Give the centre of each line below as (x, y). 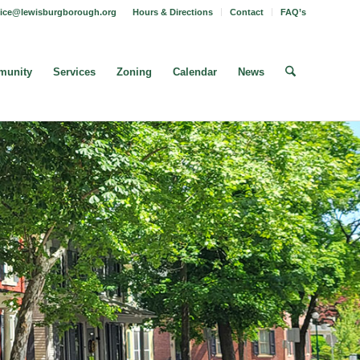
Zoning (134, 72)
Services (74, 72)
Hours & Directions (173, 12)
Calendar (194, 72)
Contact (247, 12)
